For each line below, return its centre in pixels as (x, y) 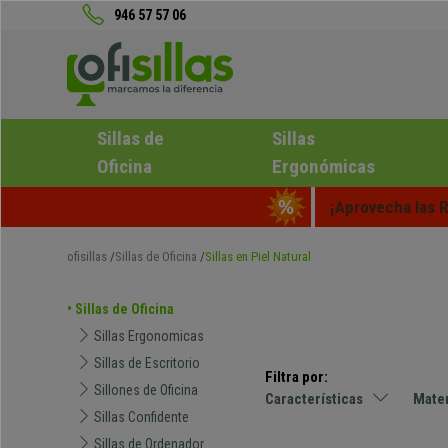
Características (314, 399)
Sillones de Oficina (144, 390)
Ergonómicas (323, 166)
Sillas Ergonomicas (147, 336)
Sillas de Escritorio (145, 363)
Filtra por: (297, 377)
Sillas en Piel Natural (258, 256)
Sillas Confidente (140, 417)
